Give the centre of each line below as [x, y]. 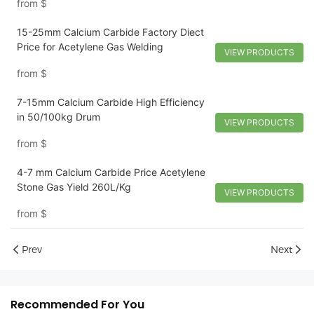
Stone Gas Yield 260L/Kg [74, 187]
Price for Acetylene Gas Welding [90, 47]
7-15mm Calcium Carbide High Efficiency [110, 102]
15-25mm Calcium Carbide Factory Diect [110, 32]
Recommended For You [77, 304]
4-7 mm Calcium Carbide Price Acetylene [111, 172]
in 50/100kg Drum [58, 117]
